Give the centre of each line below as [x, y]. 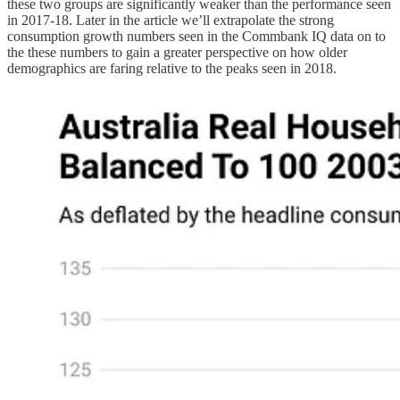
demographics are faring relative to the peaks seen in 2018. [172, 68]
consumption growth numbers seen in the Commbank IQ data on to [196, 36]
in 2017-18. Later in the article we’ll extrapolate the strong [171, 20]
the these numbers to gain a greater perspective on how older [177, 52]
